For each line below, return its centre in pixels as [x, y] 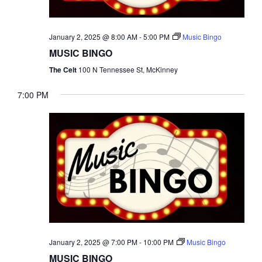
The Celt [64, 69]
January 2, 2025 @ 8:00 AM [93, 36]
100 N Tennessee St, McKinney [128, 69]
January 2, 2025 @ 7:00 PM [93, 242]
